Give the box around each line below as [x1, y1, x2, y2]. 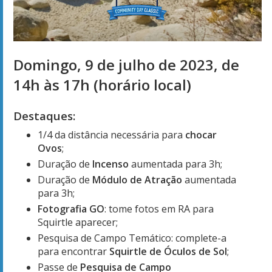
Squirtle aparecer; [38, 215, 118, 229]
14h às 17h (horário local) [13, 74, 191, 95]
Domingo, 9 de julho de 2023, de [13, 54, 239, 75]
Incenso [92, 157, 129, 171]
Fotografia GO [38, 202, 104, 216]
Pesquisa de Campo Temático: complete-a [38, 231, 226, 245]
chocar [185, 127, 217, 141]
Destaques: [13, 107, 75, 123]
